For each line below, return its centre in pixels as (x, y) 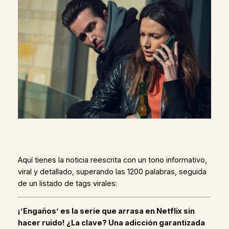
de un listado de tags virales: (67, 183)
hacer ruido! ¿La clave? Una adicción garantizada (111, 223)
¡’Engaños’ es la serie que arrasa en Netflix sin (106, 211)
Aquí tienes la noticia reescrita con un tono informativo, (112, 160)
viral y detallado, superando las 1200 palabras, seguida (112, 171)
